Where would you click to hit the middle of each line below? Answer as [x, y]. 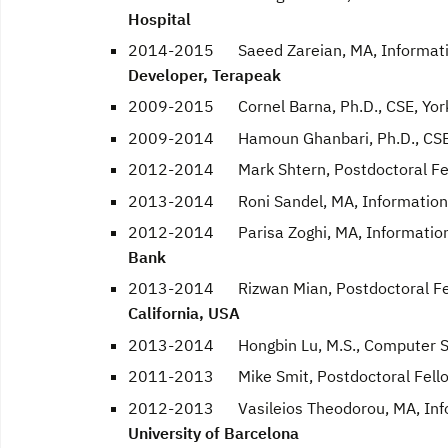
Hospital [159, 18]
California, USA [184, 313]
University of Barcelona [213, 432]
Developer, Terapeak [204, 75]
